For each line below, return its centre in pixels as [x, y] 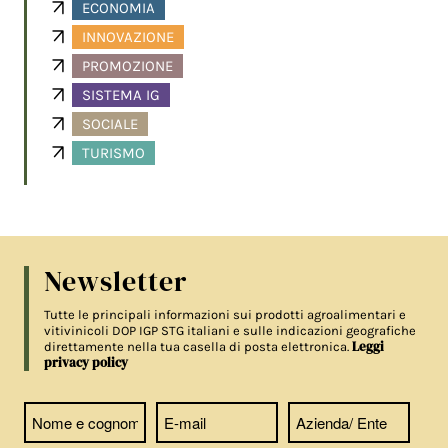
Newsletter [116, 281]
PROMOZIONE [128, 66]
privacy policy [86, 363]
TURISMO [114, 153]
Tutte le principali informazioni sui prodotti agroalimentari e [225, 315]
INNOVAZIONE [128, 37]
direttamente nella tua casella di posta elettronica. [198, 347]
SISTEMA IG [121, 95]
